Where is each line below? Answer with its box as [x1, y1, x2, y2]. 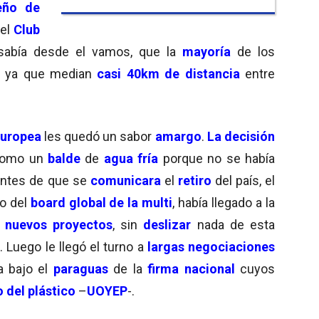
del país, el [214, 172, 276, 188]
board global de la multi [30, 194, 173, 210]
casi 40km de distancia [92, 66, 240, 81]
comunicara [90, 172, 161, 188]
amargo [155, 128, 202, 144]
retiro [177, 172, 211, 188]
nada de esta [197, 216, 275, 232]
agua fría [103, 150, 159, 166]
